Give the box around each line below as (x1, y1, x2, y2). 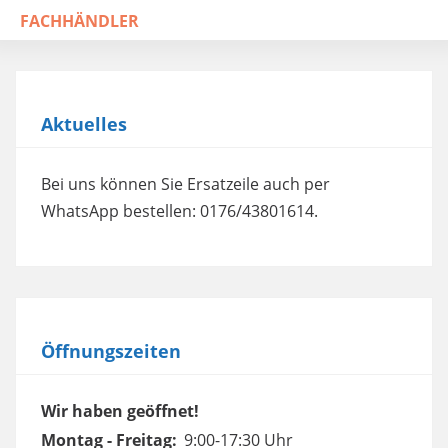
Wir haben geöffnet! (41, 400, 199, 422)
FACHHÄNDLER (20, 10, 139, 32)
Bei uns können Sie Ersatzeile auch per (41, 173, 330, 195)
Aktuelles (41, 112, 127, 136)
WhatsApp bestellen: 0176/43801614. (41, 200, 318, 222)
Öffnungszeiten (41, 339, 181, 363)
